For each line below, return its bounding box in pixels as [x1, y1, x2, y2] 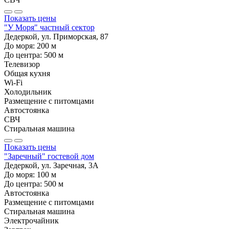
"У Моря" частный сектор [4, 22, 95, 32]
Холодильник [4, 87, 52, 96]
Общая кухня [4, 68, 50, 78]
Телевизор [4, 59, 40, 68]
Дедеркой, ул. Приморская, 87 [4, 32, 108, 41]
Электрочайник [4, 216, 59, 225]
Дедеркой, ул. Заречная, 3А [4, 161, 99, 170]
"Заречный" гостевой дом [4, 151, 94, 161]
